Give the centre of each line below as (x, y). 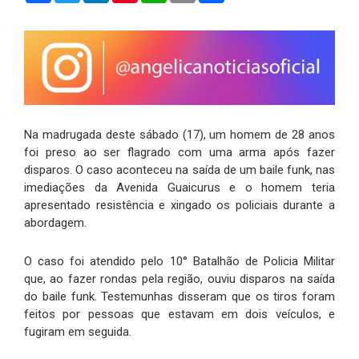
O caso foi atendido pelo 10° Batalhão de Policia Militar (179, 261)
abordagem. (55, 222)
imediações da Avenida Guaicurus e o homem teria (179, 187)
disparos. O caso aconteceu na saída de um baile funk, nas (179, 169)
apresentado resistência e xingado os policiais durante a (179, 205)
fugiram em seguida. (78, 331)
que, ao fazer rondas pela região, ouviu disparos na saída (179, 278)
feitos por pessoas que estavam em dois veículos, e (179, 314)
